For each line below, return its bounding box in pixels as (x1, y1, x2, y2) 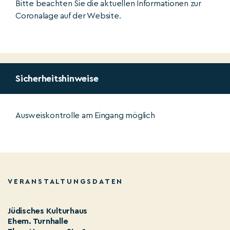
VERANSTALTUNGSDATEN (8, 178, 124, 185)
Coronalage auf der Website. (15, 11, 121, 20)
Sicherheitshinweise (15, 73, 99, 83)
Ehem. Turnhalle (8, 217, 68, 225)
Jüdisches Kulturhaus (8, 206, 88, 215)
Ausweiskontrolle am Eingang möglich (15, 111, 155, 120)
